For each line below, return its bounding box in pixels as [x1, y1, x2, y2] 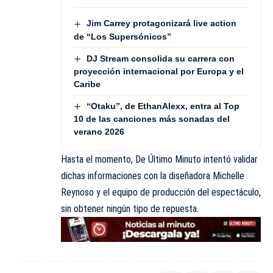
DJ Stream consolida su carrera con [86, 53, 235, 63]
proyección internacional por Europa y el [74, 66, 244, 76]
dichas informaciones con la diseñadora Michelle [61, 170, 244, 182]
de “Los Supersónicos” [74, 31, 171, 41]
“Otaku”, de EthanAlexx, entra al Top [86, 101, 239, 111]
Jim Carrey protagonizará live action [86, 18, 236, 29]
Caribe [74, 79, 101, 89]
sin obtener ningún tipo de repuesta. [61, 203, 199, 215]
